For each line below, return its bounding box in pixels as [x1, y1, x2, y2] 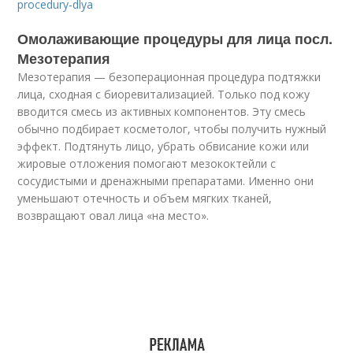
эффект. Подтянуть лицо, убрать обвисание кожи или [17, 139, 310, 154]
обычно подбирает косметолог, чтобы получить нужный [17, 121, 327, 137]
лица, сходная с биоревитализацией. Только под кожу [17, 87, 310, 102]
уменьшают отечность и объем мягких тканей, [17, 191, 273, 206]
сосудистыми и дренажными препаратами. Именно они [17, 173, 314, 189]
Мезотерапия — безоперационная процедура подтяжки [17, 69, 321, 85]
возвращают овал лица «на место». [17, 208, 210, 224]
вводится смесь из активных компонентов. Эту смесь [17, 104, 307, 120]
